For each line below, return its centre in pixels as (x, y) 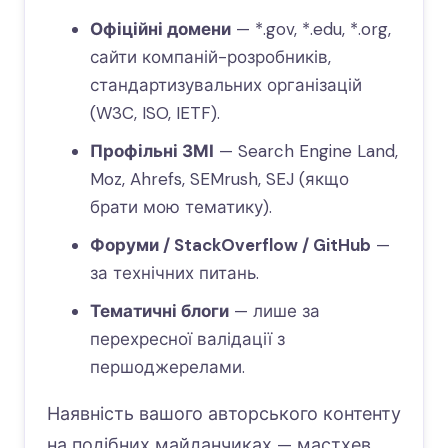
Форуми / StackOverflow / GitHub (230, 245)
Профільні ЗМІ (151, 151)
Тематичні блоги (159, 311)
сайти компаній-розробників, (210, 57)
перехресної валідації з (187, 339)
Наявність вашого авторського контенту (224, 414)
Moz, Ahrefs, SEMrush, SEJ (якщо (219, 179)
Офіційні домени (160, 29)
